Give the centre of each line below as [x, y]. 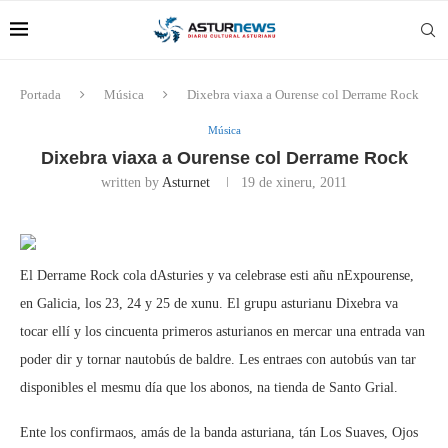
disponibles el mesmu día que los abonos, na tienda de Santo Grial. [209, 387]
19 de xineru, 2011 [294, 182]
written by [131, 182]
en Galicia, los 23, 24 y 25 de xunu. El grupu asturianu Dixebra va [209, 303]
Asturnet [186, 182]
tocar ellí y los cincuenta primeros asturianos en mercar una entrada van [222, 331]
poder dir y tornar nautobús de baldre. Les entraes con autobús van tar [218, 359]
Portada [40, 94]
